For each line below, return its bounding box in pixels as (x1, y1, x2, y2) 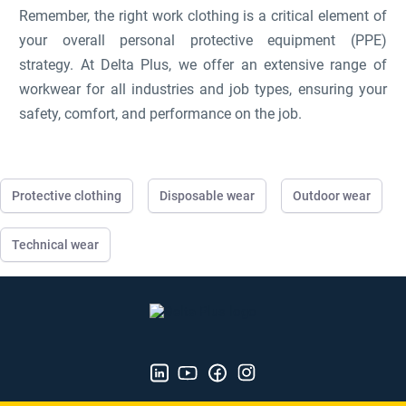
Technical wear (12, 237, 99, 252)
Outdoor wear (293, 188, 371, 203)
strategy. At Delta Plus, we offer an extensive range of (19, 56, 387, 73)
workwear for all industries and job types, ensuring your (19, 81, 387, 98)
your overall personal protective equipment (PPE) (19, 32, 387, 49)
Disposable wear (159, 188, 255, 203)
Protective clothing (12, 188, 121, 203)
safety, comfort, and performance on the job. (19, 105, 303, 122)
